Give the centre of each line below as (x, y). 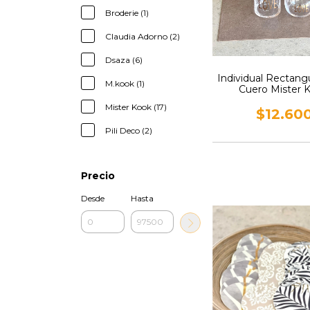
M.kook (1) (125, 83)
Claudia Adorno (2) (143, 36)
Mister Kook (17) (136, 107)
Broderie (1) (127, 13)
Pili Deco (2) (129, 130)
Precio (98, 176)
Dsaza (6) (124, 60)
